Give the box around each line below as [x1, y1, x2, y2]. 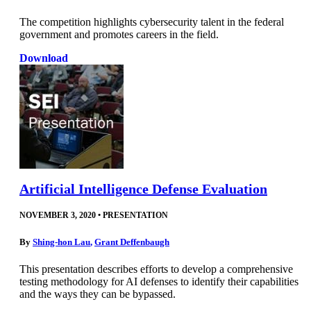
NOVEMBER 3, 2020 [19, 210, 96, 221]
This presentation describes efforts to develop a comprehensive [19, 262, 293, 275]
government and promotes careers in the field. [19, 28, 219, 41]
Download [19, 52, 68, 65]
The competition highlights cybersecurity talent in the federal [19, 16, 284, 28]
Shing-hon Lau [33, 236, 90, 247]
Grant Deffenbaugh [94, 236, 169, 247]
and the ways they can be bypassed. [19, 287, 176, 300]
